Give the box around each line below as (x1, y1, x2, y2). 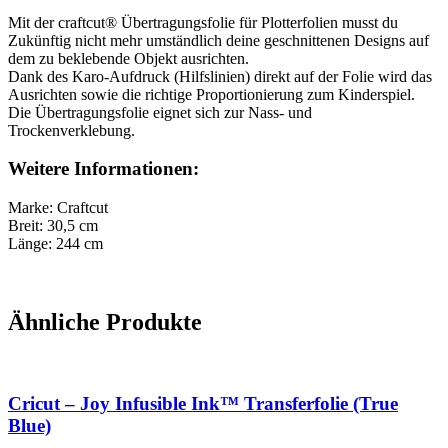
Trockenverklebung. (8, 121, 135, 139)
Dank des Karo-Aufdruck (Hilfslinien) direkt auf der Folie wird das (8, 67, 432, 85)
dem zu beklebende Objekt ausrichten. (8, 49, 249, 67)
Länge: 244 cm (8, 235, 103, 253)
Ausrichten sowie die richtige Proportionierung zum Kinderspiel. (8, 85, 415, 103)
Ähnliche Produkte (8, 309, 202, 336)
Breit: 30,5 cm (8, 217, 98, 235)
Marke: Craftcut (8, 199, 108, 217)
